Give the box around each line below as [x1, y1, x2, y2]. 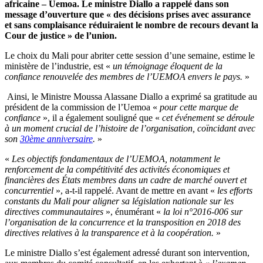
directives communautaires [5, 206, 106, 217]
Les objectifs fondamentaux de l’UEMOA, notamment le [12, 153, 220, 164]
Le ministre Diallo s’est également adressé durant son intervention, [5, 247, 249, 258]
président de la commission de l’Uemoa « [5, 102, 160, 112]
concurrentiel [5, 185, 53, 195]
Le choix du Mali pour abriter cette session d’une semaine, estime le [5, 50, 255, 60]
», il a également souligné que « [41, 112, 162, 123]
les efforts [217, 185, 252, 195]
